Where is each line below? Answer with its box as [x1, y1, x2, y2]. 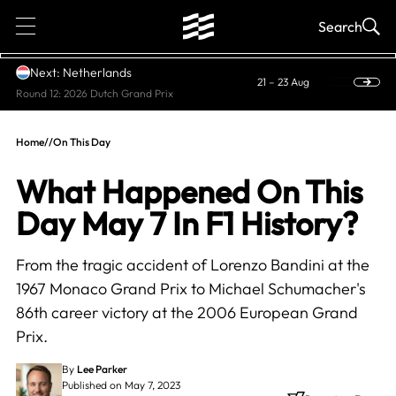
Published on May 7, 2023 [61, 378, 180, 392]
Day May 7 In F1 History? [15, 203, 358, 243]
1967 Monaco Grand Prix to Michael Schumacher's [15, 278, 366, 299]
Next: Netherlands [29, 64, 132, 80]
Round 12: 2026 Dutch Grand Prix [15, 86, 173, 100]
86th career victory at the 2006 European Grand [15, 302, 358, 323]
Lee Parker [76, 362, 127, 376]
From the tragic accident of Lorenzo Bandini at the [15, 255, 369, 275]
